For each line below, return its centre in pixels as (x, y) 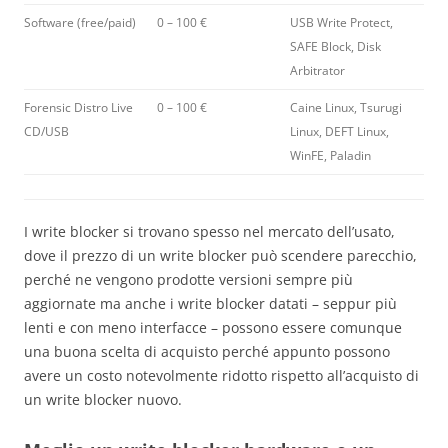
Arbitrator (317, 71)
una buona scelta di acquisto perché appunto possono (207, 352)
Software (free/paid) (80, 23)
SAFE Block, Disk (335, 47)
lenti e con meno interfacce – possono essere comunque (213, 328)
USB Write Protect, (341, 23)
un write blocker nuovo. (103, 400)
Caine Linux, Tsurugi (346, 108)
